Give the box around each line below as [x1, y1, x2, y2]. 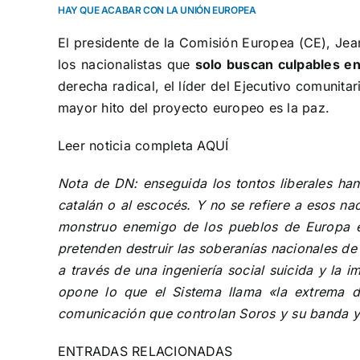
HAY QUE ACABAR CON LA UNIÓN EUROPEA [58, 4, 256, 16]
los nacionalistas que [58, 56, 195, 73]
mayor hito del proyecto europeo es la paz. [58, 100, 330, 117]
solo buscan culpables [194, 56, 345, 73]
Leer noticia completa [58, 137, 198, 154]
